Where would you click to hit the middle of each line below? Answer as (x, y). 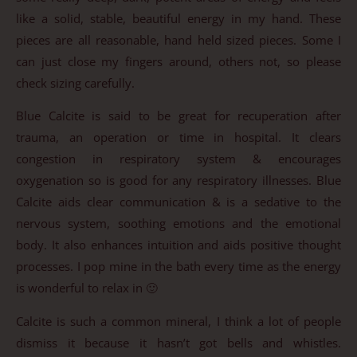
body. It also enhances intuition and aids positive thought (178, 245)
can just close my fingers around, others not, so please (178, 61)
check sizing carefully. (75, 82)
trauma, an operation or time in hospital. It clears (178, 137)
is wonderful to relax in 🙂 (87, 288)
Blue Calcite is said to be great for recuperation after (178, 116)
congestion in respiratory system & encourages (178, 159)
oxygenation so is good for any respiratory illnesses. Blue (178, 180)
